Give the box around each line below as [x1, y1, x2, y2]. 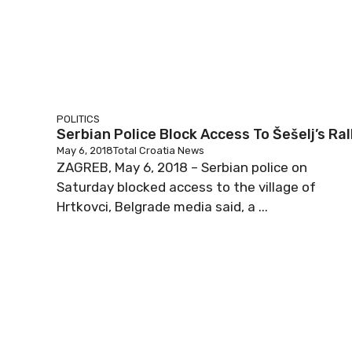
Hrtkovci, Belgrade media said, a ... [57, 199, 268, 214]
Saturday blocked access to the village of [57, 179, 316, 195]
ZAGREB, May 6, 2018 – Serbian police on [57, 159, 307, 175]
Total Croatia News [113, 145, 204, 156]
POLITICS [57, 113, 100, 125]
